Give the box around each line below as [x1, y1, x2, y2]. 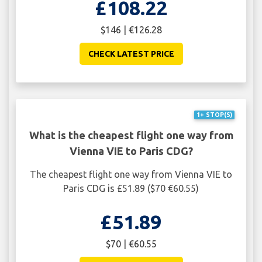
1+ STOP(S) [196, 111, 232, 119]
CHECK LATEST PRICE [88, 49, 174, 58]
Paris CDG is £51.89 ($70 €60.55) [63, 182, 199, 194]
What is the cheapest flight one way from [29, 129, 233, 141]
